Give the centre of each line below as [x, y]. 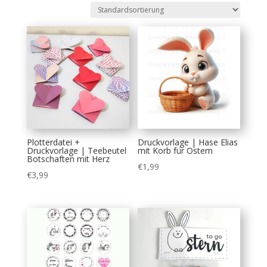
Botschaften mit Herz [68, 159]
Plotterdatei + [53, 142]
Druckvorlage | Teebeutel [76, 151]
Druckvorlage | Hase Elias [188, 142]
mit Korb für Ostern [176, 151]
